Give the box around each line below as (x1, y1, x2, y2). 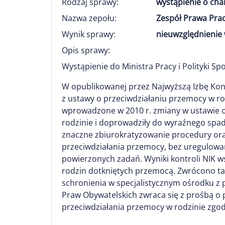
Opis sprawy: (62, 45, 110, 56)
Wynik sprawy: (62, 29, 116, 40)
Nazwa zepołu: (62, 13, 117, 24)
